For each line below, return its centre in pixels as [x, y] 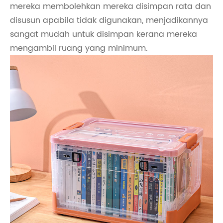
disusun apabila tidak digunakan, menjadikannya [109, 20]
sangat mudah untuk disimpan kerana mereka [104, 34]
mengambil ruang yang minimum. [79, 48]
